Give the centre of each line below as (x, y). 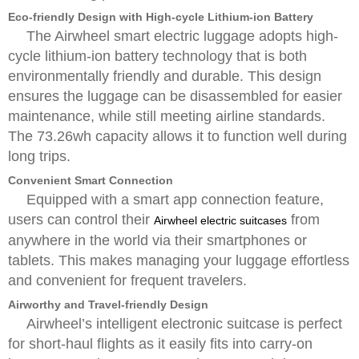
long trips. (39, 156)
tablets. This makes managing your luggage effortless (179, 260)
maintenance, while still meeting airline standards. (167, 116)
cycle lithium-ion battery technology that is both (157, 56)
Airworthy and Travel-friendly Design (108, 305)
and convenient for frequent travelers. (127, 280)
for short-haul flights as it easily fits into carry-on (160, 344)
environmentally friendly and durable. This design (165, 76)
